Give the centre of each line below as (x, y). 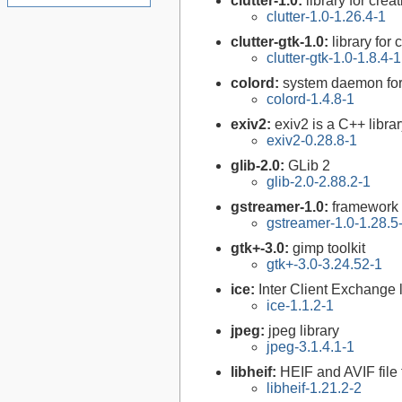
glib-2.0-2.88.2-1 (319, 182)
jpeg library (304, 331)
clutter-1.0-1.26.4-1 (326, 17)
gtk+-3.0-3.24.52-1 (324, 265)
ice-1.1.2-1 (300, 306)
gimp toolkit (329, 249)
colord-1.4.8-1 (310, 100)
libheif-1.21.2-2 (314, 389)
